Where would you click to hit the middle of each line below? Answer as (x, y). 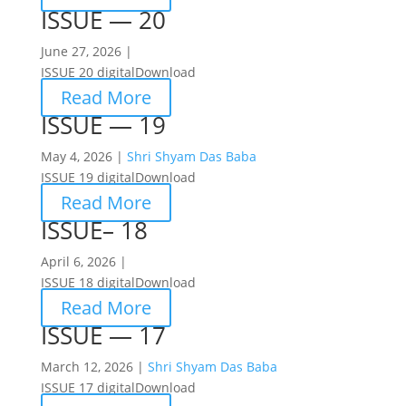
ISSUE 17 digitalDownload (118, 387)
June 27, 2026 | (86, 51)
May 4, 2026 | (83, 156)
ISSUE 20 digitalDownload (118, 72)
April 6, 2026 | (83, 261)
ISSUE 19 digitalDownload (118, 177)
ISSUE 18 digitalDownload (118, 282)
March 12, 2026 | (94, 367)
